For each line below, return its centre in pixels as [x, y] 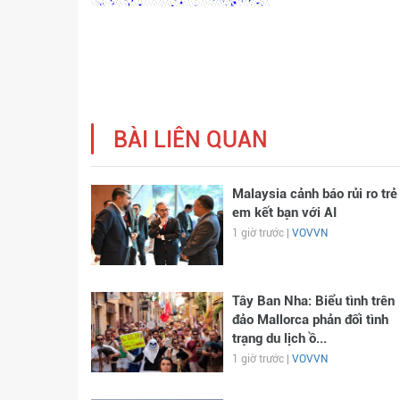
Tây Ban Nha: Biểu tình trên [313, 301]
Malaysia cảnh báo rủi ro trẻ [314, 194]
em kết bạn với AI [284, 212]
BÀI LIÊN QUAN [191, 140]
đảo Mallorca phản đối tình [310, 320]
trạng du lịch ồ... [279, 338]
